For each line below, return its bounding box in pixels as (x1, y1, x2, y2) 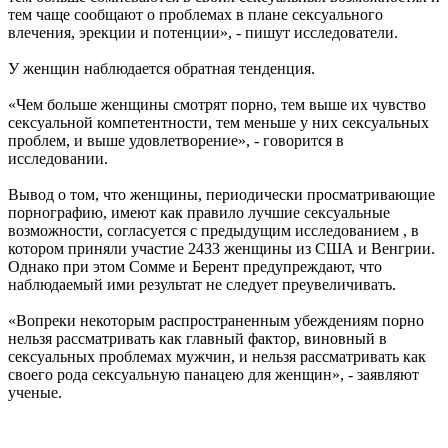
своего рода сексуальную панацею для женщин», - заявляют (8, 366, 419, 384)
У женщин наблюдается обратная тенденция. (8, 60, 315, 78)
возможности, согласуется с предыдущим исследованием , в (8, 222, 419, 240)
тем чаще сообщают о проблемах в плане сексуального (8, 6, 383, 24)
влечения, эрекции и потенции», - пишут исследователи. (8, 24, 398, 42)
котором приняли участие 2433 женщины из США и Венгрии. (8, 240, 435, 258)
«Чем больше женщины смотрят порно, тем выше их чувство (8, 96, 426, 114)
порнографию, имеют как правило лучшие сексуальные (8, 204, 390, 222)
